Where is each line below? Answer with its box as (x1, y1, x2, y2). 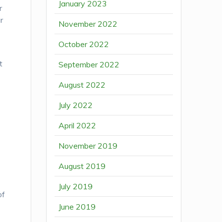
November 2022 (58, 19, 118, 29)
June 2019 (58, 202, 96, 212)
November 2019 (58, 141, 118, 151)
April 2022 (58, 120, 97, 131)
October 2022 (58, 39, 110, 50)
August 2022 (58, 80, 106, 90)
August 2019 (58, 161, 106, 171)
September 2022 (58, 59, 120, 70)
